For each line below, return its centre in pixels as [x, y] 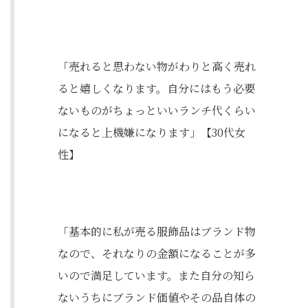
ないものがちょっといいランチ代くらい [157, 110]
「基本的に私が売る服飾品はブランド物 [157, 231]
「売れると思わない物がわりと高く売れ [157, 66]
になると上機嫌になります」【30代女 [152, 132]
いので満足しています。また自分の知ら [156, 275]
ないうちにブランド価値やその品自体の [157, 297]
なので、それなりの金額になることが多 [157, 253]
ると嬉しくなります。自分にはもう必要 [156, 88]
